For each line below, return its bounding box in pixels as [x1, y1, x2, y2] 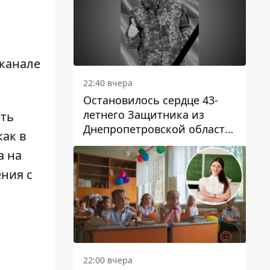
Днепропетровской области [83, 122, 232, 137]
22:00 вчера [83, 254, 133, 266]
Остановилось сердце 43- [83, 93, 218, 108]
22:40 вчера [83, 77, 133, 89]
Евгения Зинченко [83, 136, 181, 151]
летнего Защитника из [83, 107, 204, 122]
